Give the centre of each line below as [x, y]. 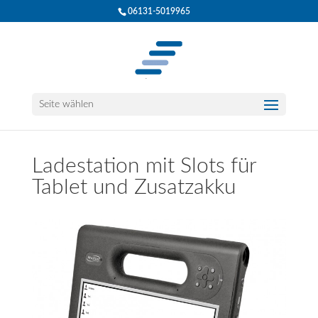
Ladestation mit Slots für [144, 166]
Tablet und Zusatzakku [133, 187]
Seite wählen [66, 104]
